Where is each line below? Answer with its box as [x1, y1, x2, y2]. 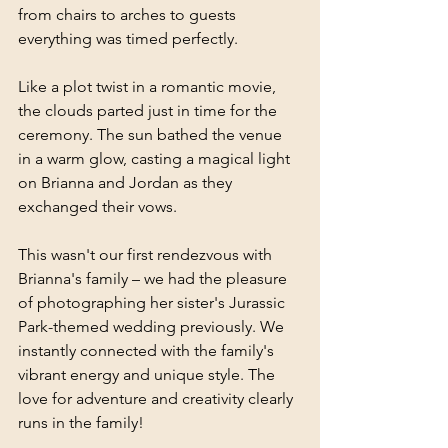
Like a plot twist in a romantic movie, [18, 76, 280, 96]
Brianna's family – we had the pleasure [18, 268, 291, 288]
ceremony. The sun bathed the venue [18, 124, 286, 144]
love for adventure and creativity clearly [18, 388, 297, 408]
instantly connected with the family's [18, 340, 278, 360]
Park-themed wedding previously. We [18, 316, 288, 336]
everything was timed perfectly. [18, 28, 238, 48]
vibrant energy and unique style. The [18, 364, 279, 384]
